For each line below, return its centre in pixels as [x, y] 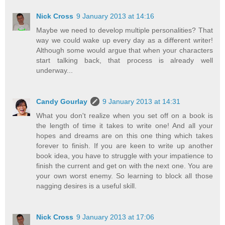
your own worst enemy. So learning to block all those [125, 176]
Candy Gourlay [62, 102]
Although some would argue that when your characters [125, 50]
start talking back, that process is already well [125, 61]
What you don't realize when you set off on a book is [125, 116]
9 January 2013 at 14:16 [116, 16]
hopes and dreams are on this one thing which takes [125, 136]
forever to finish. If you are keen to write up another [125, 146]
